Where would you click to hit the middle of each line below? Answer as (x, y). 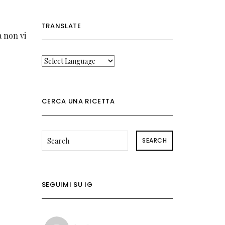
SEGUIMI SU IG (67, 185)
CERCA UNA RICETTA (78, 101)
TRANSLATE (61, 26)
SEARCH (155, 141)
